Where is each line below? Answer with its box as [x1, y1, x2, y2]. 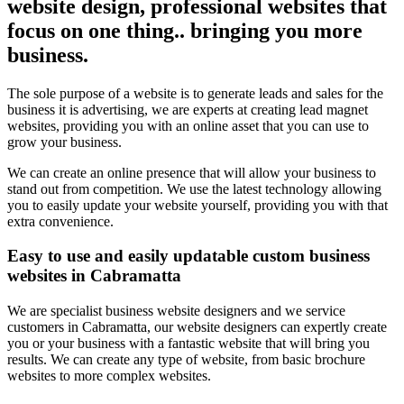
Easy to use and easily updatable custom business [7, 246, 370, 266]
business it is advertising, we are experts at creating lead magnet [7, 101, 368, 117]
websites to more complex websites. [7, 368, 211, 384]
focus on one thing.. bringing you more [7, 18, 363, 42]
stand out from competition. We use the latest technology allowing [7, 180, 381, 197]
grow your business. [7, 133, 122, 150]
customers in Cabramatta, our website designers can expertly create [7, 319, 387, 335]
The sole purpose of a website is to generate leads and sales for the [7, 85, 383, 101]
